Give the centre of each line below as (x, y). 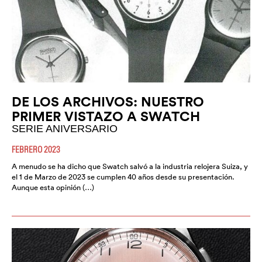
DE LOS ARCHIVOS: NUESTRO (108, 102)
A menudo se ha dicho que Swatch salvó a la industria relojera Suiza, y (130, 167)
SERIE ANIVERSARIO (65, 129)
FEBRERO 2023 (36, 149)
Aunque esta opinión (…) (53, 188)
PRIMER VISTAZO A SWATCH (106, 116)
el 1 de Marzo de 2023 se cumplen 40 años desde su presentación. (123, 177)
